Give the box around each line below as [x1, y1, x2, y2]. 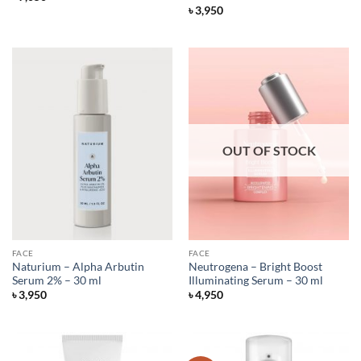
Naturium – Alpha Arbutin [11, 259, 144, 273]
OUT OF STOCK [222, 143, 316, 159]
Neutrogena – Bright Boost [188, 259, 322, 273]
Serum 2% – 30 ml [11, 273, 102, 287]
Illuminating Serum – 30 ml [188, 273, 323, 287]
